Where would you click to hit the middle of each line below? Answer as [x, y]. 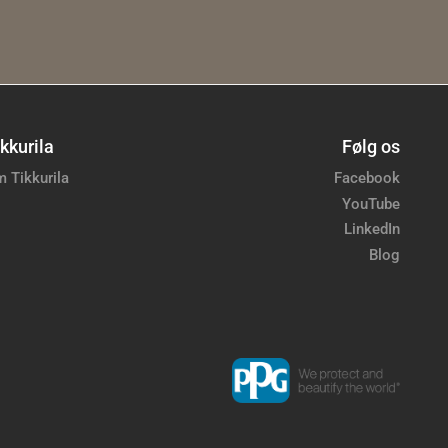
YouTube [371, 203]
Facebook [367, 177]
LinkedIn [372, 229]
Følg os [371, 146]
